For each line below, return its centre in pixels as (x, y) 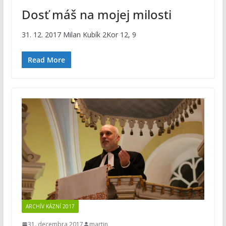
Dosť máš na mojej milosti (96, 14)
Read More (46, 60)
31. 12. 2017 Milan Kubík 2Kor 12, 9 (79, 34)
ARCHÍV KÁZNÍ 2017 (50, 207)
